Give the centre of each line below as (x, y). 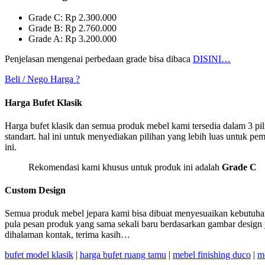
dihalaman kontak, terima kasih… (67, 235)
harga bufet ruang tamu (123, 255)
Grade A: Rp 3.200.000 (72, 39)
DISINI (207, 59)
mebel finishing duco (212, 255)
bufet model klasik (39, 255)
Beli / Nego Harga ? (42, 79)
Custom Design (35, 190)
